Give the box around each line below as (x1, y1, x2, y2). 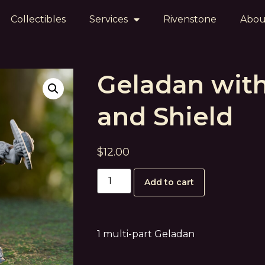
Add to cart (144, 177, 195, 188)
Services (89, 14, 128, 25)
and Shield (97, 101, 233, 132)
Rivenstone (163, 14, 216, 25)
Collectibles (10, 14, 66, 25)
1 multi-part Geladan (97, 228, 195, 240)
